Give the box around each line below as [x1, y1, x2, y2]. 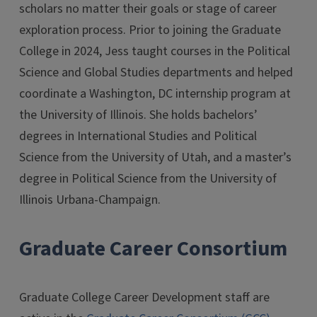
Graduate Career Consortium [19, 234, 287, 264]
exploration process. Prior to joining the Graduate [19, 21, 281, 39]
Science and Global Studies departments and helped [19, 64, 293, 81]
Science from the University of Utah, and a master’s [19, 149, 292, 166]
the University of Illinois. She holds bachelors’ [19, 106, 258, 124]
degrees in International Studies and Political [19, 127, 257, 145]
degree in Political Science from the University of [19, 170, 277, 188]
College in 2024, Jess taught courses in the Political [19, 42, 290, 60]
